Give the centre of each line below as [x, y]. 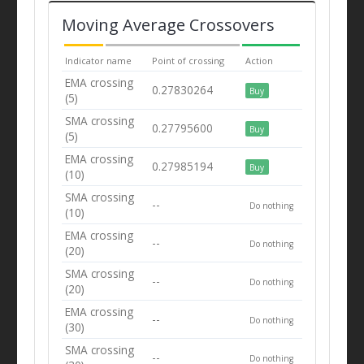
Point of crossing [188, 60]
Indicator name [99, 60]
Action [260, 60]
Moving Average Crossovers [168, 24]
